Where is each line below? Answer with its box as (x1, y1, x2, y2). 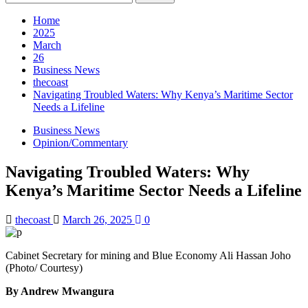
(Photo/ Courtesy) (5, 261, 82, 274)
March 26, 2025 (63, 213, 135, 225)
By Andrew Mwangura (5, 285, 117, 297)
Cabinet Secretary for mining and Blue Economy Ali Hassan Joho (5, 249, 291, 261)
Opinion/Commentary (33, 137, 128, 148)
